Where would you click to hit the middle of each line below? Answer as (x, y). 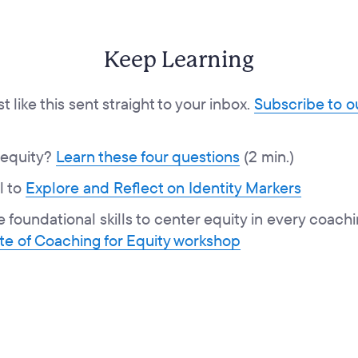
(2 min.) (267, 157)
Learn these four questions (148, 157)
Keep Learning (179, 60)
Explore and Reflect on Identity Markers (164, 187)
